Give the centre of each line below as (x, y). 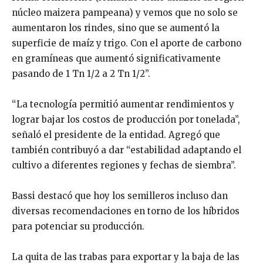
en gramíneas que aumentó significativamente (116, 58)
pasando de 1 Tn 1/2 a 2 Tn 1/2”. (81, 73)
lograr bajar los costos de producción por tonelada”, (126, 119)
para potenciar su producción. (78, 226)
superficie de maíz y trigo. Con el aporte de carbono (127, 43)
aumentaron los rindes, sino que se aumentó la (116, 28)
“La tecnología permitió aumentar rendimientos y (123, 104)
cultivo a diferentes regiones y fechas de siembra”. (124, 165)
